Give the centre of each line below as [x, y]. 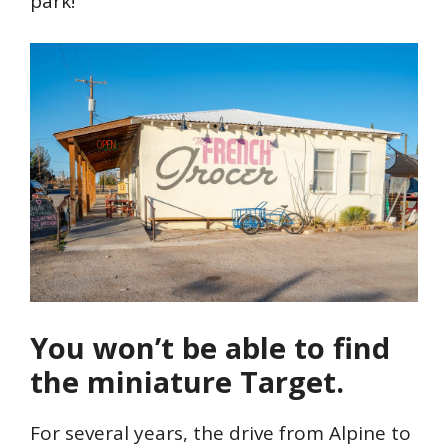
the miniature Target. [187, 381]
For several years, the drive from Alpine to [220, 432]
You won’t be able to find [210, 347]
